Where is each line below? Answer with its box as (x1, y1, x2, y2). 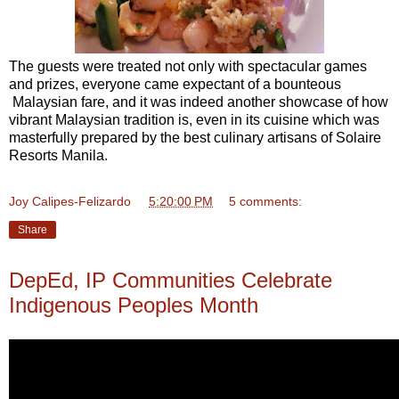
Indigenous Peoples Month (9, 292, 258, 317)
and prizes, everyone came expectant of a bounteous (9, 76, 341, 92)
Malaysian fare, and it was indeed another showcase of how (9, 94, 388, 110)
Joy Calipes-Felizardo (9, 193, 131, 208)
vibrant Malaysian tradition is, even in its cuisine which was (9, 111, 379, 127)
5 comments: (229, 193, 303, 208)
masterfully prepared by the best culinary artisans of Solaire (9, 129, 381, 145)
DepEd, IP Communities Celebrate (9, 267, 332, 292)
